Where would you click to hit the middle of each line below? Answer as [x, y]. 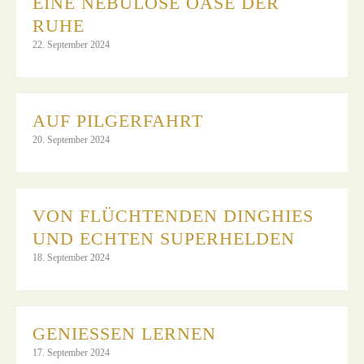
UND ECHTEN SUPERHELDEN [164, 238]
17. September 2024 [71, 352]
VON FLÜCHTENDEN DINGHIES [173, 215]
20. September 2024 [71, 139]
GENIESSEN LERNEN [117, 333]
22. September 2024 [71, 44]
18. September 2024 [71, 257]
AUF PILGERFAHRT [118, 120]
